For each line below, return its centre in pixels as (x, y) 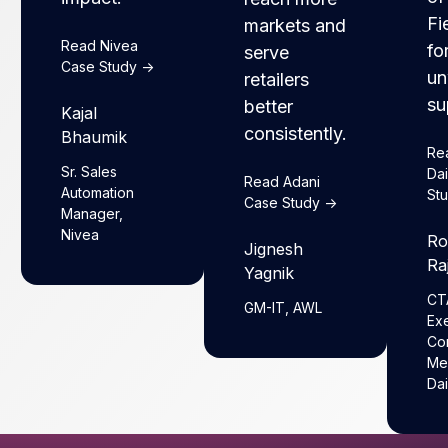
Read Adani (282, 181)
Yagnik (269, 272)
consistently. (296, 133)
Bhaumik (94, 137)
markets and (295, 25)
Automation (98, 193)
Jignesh (274, 248)
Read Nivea (100, 46)
